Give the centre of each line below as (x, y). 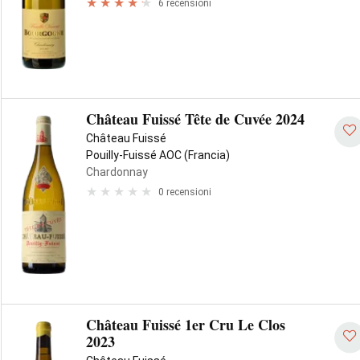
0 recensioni (185, 192)
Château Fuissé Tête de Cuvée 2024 (195, 119)
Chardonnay (117, 172)
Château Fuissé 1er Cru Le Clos (186, 325)
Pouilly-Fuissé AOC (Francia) (158, 155)
